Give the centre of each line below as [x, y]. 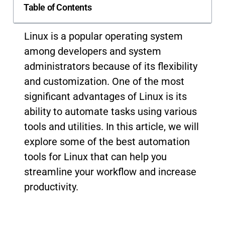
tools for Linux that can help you [95, 157]
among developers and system [93, 51]
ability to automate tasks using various [110, 111]
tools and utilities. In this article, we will [111, 127]
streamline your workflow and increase [110, 172]
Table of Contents [58, 7]
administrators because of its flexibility [111, 66]
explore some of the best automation [107, 142]
